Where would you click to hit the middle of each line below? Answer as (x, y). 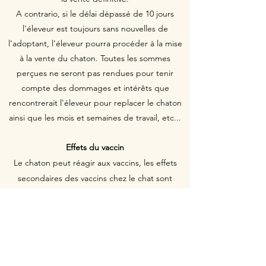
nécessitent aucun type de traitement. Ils (95, 255)
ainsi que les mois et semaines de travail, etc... (95, 118)
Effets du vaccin (95, 147)
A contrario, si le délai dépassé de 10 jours (95, 14)
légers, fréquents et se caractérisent (95, 194)
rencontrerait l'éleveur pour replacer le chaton (95, 103)
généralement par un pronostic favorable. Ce (95, 209)
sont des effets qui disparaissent (95, 224)
